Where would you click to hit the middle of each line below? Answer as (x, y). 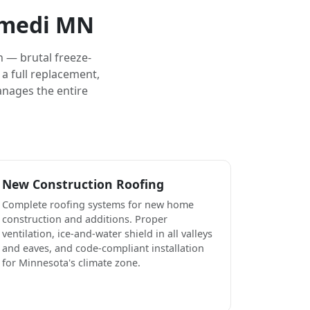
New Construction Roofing (83, 184)
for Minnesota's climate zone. (71, 262)
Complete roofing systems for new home (98, 204)
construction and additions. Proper (85, 219)
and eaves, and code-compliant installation (103, 248)
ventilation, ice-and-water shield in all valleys (107, 233)
